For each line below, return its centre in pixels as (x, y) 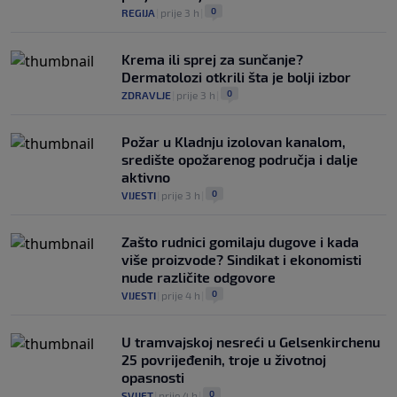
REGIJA (138, 13)
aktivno (146, 177)
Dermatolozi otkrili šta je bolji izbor (236, 77)
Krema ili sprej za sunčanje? (212, 59)
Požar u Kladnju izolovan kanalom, (234, 142)
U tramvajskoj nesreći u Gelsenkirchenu (251, 342)
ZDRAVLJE (146, 95)
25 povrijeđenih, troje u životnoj (224, 360)
